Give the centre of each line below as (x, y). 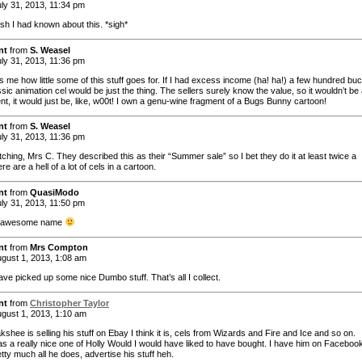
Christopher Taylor (69, 303)
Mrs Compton (59, 248)
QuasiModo (55, 192)
